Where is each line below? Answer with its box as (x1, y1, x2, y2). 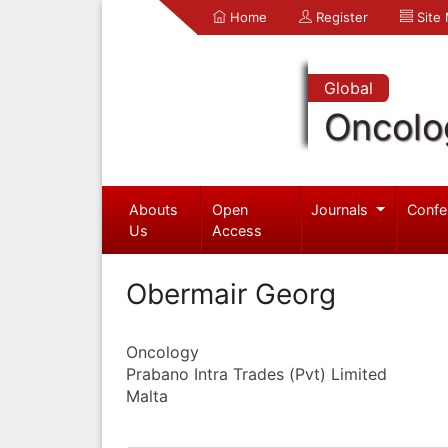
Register (312, 9, 368, 25)
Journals (311, 200, 373, 218)
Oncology (126, 341, 199, 362)
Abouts (128, 200, 178, 218)
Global (323, 78, 373, 98)
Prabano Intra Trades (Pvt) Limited (126, 363, 387, 384)
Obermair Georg (126, 276, 336, 311)
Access (212, 221, 263, 239)
